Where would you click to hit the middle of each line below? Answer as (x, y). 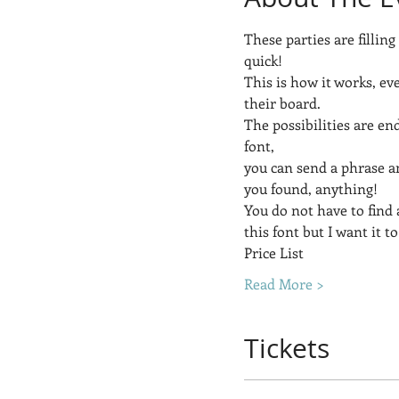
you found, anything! (313, 189)
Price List (274, 253)
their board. (286, 103)
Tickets (287, 349)
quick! (263, 61)
